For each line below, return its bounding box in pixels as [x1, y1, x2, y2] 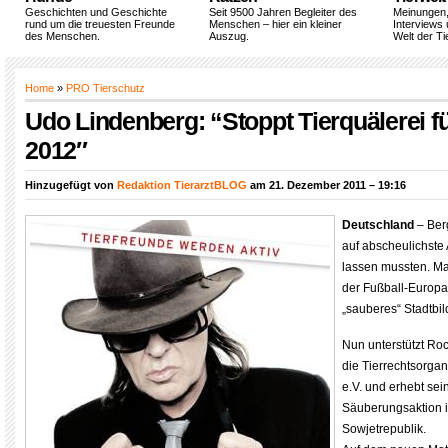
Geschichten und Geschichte [25, 6, 167, 18]
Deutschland [342, 218, 414, 232]
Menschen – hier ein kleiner [209, 18, 342, 30]
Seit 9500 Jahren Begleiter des [209, 6, 357, 18]
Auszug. [209, 30, 249, 42]
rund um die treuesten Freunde [25, 18, 175, 30]
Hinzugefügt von [25, 179, 117, 191]
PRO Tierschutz [66, 82, 145, 94]
